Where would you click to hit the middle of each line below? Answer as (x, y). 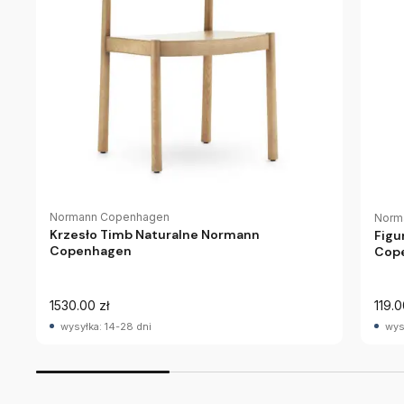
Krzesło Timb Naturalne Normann (155, 235)
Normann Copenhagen (110, 217)
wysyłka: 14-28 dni (106, 326)
